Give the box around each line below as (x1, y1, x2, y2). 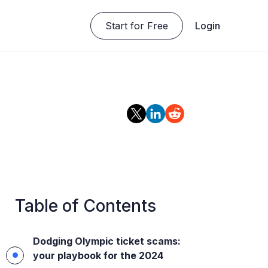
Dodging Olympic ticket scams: (32, 234, 181, 247)
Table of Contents (14, 196, 156, 216)
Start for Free (105, 19, 168, 32)
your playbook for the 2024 (32, 249, 163, 261)
